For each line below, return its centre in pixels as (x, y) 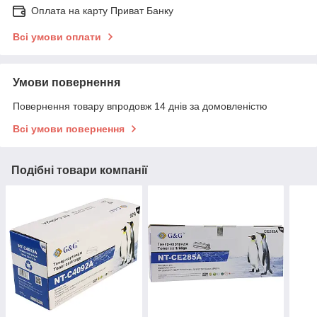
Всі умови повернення (69, 128)
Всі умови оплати (57, 36)
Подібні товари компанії (80, 170)
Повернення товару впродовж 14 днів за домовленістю (140, 106)
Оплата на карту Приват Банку (102, 10)
